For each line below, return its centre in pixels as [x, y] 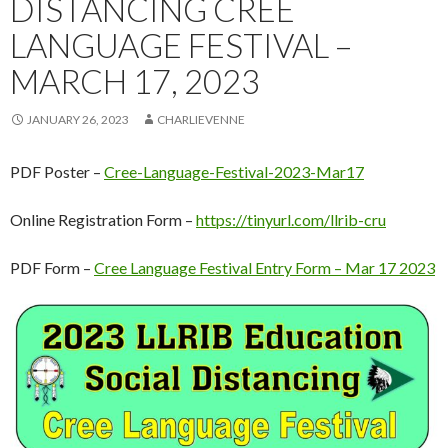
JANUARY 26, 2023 [78, 120]
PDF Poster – [57, 172]
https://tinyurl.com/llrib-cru [291, 220]
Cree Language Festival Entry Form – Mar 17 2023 [264, 268]
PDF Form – [52, 268]
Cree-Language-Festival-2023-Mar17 [234, 172]
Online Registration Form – [103, 220]
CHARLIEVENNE [201, 120]
